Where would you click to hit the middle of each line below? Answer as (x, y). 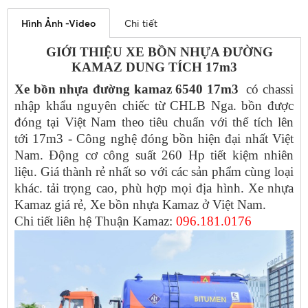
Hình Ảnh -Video (58, 23)
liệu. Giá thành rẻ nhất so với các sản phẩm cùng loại (154, 172)
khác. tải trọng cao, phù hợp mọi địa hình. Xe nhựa (154, 188)
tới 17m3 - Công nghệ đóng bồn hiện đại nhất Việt (154, 139)
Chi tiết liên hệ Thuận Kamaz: (95, 221)
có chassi (266, 89)
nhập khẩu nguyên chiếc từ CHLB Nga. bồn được (154, 106)
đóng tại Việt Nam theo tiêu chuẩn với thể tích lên (154, 122)
